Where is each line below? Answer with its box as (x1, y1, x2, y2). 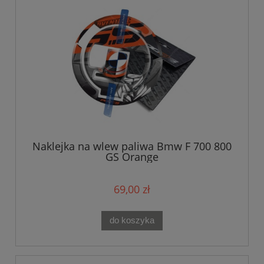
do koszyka (110, 215, 154, 226)
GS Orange (105, 149, 159, 164)
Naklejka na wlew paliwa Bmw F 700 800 (32, 138, 232, 153)
